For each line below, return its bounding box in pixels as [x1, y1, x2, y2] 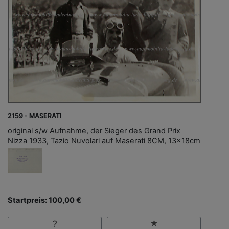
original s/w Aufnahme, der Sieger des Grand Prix [8, 126, 180, 135]
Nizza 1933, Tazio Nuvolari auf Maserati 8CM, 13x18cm [8, 135, 200, 145]
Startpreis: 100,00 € [8, 195, 81, 205]
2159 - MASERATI [8, 111, 62, 120]
